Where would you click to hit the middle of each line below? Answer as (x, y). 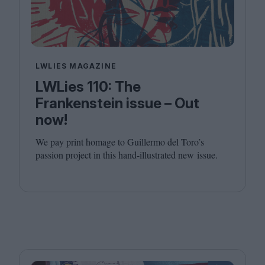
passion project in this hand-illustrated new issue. (127, 154)
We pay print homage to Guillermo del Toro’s (120, 141)
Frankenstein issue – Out (117, 103)
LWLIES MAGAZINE (76, 66)
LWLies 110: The (88, 86)
